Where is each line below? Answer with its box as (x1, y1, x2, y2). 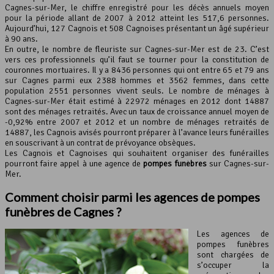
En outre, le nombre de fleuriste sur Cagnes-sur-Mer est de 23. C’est (5, 44, 269, 55)
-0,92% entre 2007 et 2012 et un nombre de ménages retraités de (5, 117, 269, 128)
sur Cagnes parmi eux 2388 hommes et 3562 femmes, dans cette (5, 75, 269, 86)
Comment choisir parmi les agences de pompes (5, 189, 260, 204)
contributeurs (225, 4, 266, 15)
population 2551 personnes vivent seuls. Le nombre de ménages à (5, 86, 269, 97)
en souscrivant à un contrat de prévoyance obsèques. (5, 138, 196, 149)
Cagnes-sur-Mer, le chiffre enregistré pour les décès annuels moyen (5, 2, 269, 13)
